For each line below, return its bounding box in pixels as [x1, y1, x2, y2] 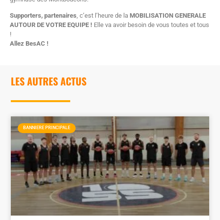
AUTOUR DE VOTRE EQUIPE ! [10, 21, 92, 29]
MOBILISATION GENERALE [130, 12, 206, 20]
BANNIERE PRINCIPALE [23, 125, 70, 131]
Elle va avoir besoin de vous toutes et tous [92, 21, 209, 29]
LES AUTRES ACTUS [11, 73, 86, 88]
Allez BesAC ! [10, 40, 49, 48]
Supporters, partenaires [10, 12, 77, 20]
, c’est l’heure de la [77, 12, 130, 20]
